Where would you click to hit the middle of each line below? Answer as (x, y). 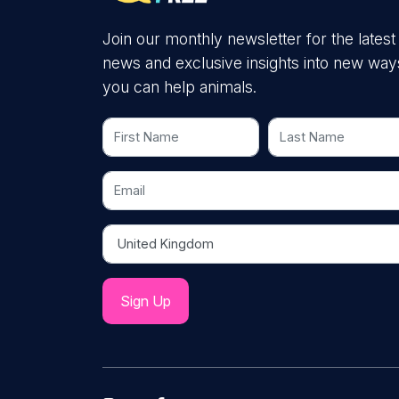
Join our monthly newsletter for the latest (249, 38)
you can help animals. (179, 86)
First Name (134, 126)
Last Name (299, 126)
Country (125, 233)
